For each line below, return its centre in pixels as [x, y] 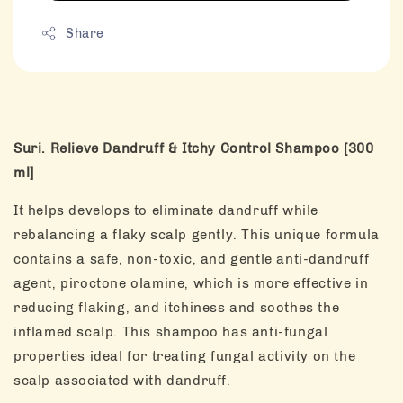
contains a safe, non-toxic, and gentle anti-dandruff [192, 259]
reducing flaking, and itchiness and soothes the [177, 307]
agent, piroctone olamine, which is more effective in [191, 283]
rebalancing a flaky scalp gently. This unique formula [197, 234]
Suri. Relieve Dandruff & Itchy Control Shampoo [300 [194, 148]
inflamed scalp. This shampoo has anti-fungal [171, 331]
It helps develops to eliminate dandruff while [166, 210]
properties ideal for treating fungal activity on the [185, 356]
